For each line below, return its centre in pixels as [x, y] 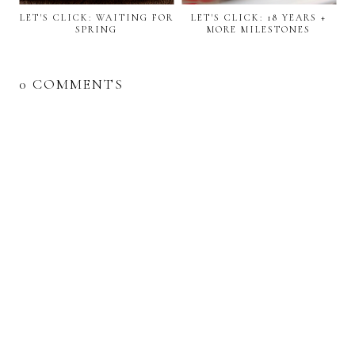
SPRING [96, 30]
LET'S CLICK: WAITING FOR [96, 18]
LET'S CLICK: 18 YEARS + [259, 18]
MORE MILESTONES [259, 30]
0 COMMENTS [71, 84]
